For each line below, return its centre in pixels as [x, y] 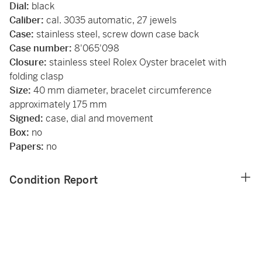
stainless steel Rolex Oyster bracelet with [137, 62]
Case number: [41, 48]
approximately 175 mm [58, 104]
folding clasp [36, 76]
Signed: [26, 118]
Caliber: [27, 20]
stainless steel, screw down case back [116, 34]
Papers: [28, 146]
